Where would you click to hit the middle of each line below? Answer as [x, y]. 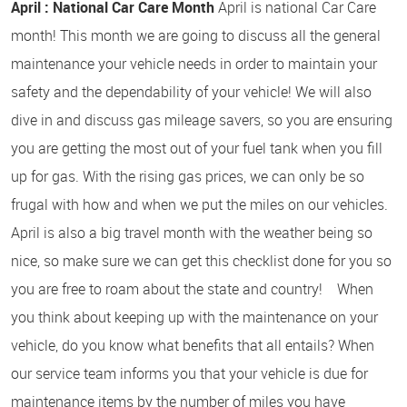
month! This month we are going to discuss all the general [196, 35]
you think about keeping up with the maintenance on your [194, 317]
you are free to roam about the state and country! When [192, 288]
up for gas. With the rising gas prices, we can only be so [188, 176]
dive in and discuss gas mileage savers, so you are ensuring [202, 119]
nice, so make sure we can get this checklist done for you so [201, 260]
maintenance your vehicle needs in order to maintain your [194, 63]
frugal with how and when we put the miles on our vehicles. [199, 204]
